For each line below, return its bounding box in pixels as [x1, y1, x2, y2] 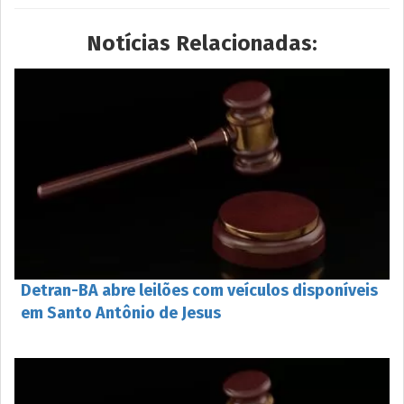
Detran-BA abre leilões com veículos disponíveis [21, 280, 378, 300]
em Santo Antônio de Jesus [21, 302, 221, 323]
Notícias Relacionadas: [87, 30, 317, 56]
